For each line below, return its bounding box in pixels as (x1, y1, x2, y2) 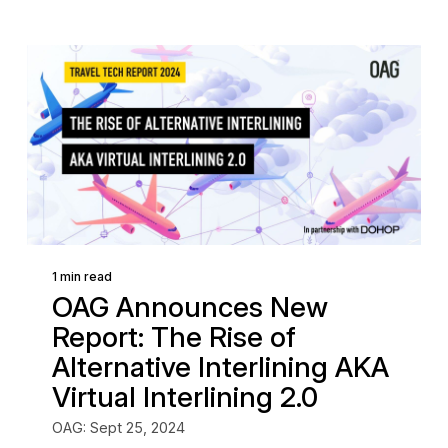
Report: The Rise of (51, 320, 296, 354)
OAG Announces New (51, 290, 328, 324)
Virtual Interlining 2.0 (51, 380, 318, 414)
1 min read (51, 269, 112, 284)
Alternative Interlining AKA (51, 350, 389, 384)
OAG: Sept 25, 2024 (51, 419, 185, 436)
